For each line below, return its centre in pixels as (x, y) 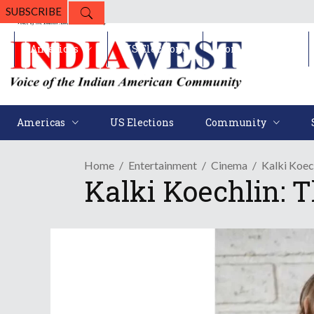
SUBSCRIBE (34, 11)
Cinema (229, 165)
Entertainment (163, 165)
